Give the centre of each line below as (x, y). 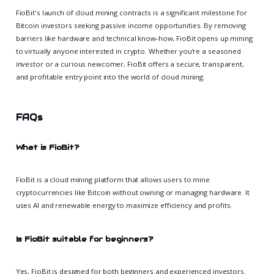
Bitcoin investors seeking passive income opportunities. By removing (131, 26)
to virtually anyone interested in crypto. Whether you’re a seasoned (128, 51)
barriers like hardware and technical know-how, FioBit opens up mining (134, 39)
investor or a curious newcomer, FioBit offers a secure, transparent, (130, 64)
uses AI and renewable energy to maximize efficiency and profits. (124, 205)
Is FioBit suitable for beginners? (84, 239)
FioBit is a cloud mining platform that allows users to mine (113, 179)
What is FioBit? (47, 147)
